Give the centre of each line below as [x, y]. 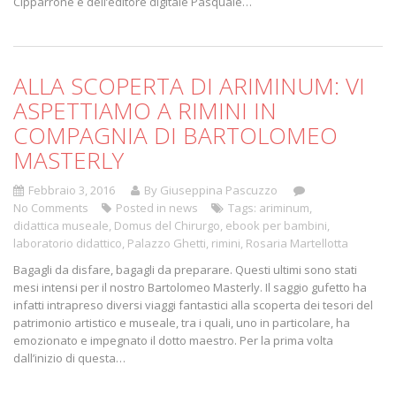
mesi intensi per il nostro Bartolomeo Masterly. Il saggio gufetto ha [190, 287]
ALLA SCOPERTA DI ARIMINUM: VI [189, 85]
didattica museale [61, 225]
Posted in [142, 207]
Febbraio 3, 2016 [72, 190]
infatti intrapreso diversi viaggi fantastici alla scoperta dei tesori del [193, 305]
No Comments [51, 207]
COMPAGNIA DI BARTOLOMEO [175, 135]
